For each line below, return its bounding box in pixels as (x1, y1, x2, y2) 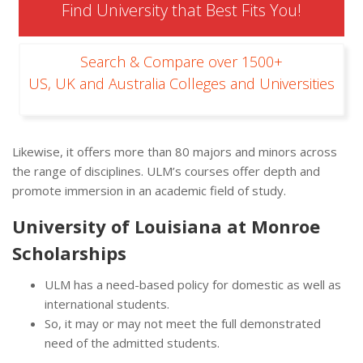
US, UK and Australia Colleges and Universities (28, 74, 335, 94)
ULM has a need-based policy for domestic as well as (45, 276, 341, 293)
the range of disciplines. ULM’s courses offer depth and (12, 163, 320, 180)
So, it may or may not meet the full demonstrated (45, 315, 321, 332)
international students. (45, 296, 169, 313)
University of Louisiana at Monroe (12, 214, 320, 239)
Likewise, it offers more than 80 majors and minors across (12, 143, 337, 160)
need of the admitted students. (45, 335, 220, 352)
